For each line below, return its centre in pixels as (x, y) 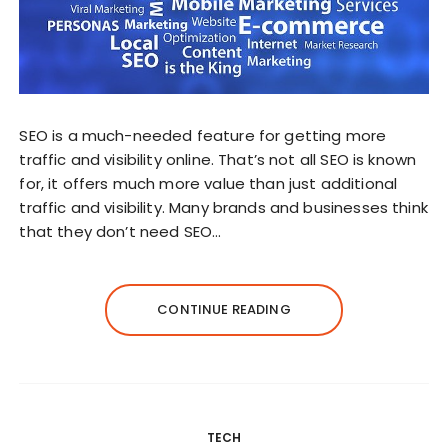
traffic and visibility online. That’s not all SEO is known (218, 159)
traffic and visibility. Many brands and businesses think (223, 207)
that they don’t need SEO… (120, 231)
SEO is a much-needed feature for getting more (203, 135)
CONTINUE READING (224, 309)
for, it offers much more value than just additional (208, 183)
